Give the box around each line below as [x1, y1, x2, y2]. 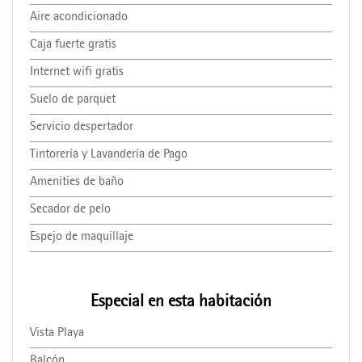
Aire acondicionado [29, 11, 128, 24]
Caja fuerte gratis [29, 38, 116, 52]
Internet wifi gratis [29, 65, 124, 79]
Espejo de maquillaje [29, 230, 133, 244]
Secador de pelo [29, 203, 111, 217]
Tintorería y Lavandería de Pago [29, 148, 187, 162]
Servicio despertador [29, 120, 133, 134]
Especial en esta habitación [90, 293, 271, 311]
